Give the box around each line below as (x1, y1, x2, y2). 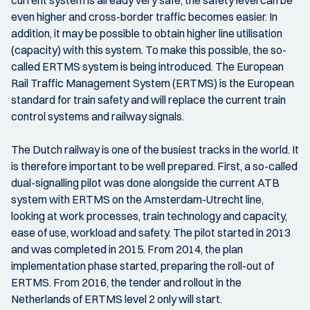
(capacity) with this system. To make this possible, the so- (11, 43, 286, 57)
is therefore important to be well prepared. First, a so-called (11, 159, 298, 173)
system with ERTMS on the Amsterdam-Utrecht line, (11, 192, 264, 206)
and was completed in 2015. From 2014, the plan (11, 242, 243, 256)
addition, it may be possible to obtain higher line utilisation (11, 26, 282, 40)
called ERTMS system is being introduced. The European (11, 60, 284, 73)
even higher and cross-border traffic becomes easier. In (11, 10, 277, 24)
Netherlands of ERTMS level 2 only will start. (11, 292, 222, 306)
